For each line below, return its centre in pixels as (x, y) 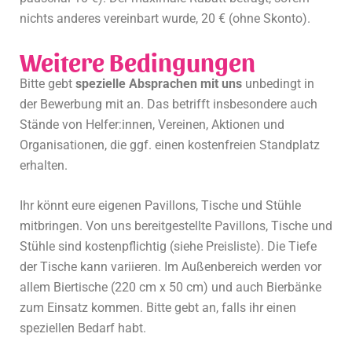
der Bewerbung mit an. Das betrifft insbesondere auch (169, 104)
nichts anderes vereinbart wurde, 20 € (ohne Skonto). (165, 19)
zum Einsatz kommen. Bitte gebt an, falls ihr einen (158, 308)
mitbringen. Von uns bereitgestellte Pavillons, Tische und (176, 226)
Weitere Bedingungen (137, 61)
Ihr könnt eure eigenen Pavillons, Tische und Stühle (160, 206)
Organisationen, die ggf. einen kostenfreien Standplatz (170, 145)
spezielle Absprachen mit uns (159, 84)
